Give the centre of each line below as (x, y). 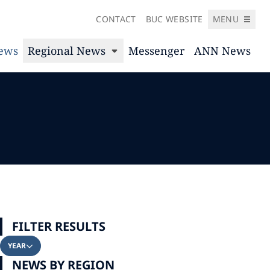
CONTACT (116, 19)
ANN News (222, 51)
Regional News (67, 51)
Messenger (156, 51)
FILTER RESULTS (59, 226)
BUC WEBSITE (174, 19)
